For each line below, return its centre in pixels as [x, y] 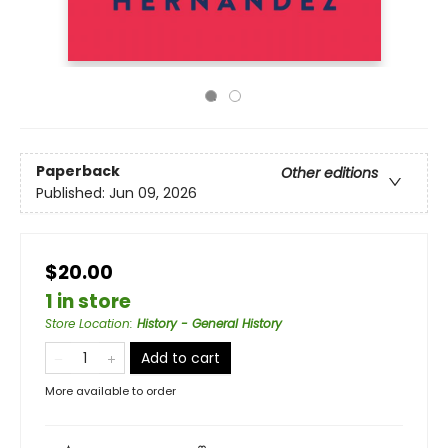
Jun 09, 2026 [153, 193]
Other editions [329, 173]
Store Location [87, 323]
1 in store [88, 301]
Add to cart [180, 358]
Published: [72, 193]
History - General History [209, 323]
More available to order [110, 391]
